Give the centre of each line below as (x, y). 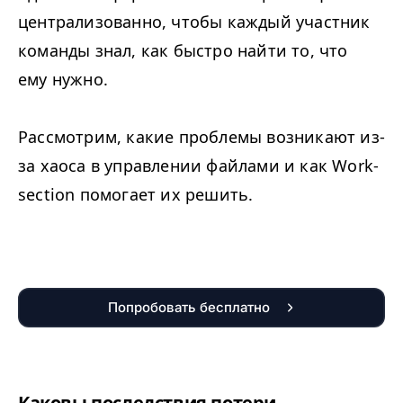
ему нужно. (63, 79)
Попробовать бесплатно (189, 307)
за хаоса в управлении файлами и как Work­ (199, 166)
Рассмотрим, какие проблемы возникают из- (202, 137)
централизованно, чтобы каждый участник (194, 22)
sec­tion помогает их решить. (136, 194)
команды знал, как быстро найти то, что (183, 50)
